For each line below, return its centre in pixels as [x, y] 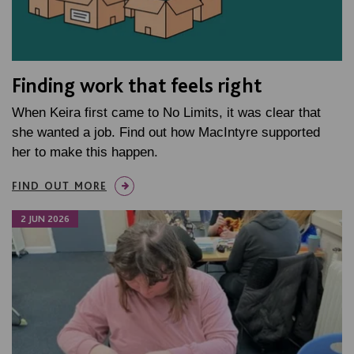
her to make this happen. [85, 153]
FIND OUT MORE [59, 186]
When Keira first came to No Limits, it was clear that [166, 113]
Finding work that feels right [137, 85]
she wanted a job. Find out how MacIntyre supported [166, 133]
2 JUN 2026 [45, 219]
